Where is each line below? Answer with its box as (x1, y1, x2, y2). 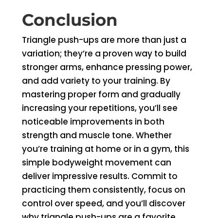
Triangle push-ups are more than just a (21, 34, 186, 46)
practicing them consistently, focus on (21, 184, 185, 196)
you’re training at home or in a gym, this (21, 143, 189, 155)
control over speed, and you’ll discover (21, 198, 185, 209)
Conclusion (21, 10, 118, 30)
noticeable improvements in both (21, 116, 164, 127)
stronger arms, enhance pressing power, (21, 61, 192, 73)
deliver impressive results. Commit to (21, 170, 178, 182)
